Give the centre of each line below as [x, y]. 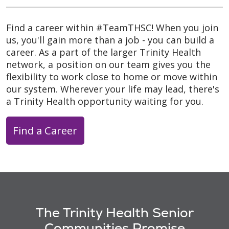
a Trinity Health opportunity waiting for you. [106, 101]
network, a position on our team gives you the [108, 64]
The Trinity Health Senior [114, 212]
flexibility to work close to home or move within [112, 76]
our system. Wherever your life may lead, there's [113, 89]
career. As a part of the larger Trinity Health [104, 52]
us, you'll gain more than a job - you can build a [110, 40]
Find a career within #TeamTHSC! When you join [112, 27]
